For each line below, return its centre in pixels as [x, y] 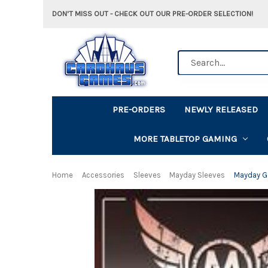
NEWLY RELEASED [221, 109]
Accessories [103, 175]
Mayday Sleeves [197, 175]
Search [191, 56]
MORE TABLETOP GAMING [185, 138]
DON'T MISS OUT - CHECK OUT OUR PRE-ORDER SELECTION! [153, 13]
